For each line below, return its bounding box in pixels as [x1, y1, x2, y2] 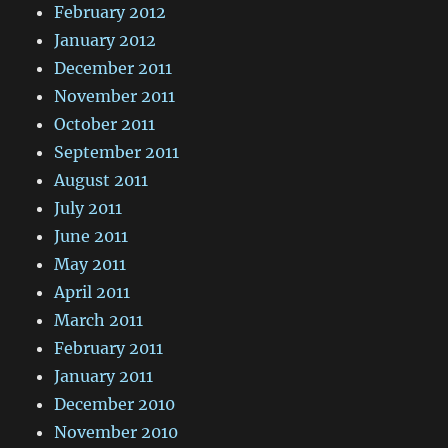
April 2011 [54, 282, 131, 303]
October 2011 [54, 114, 156, 135]
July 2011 [54, 198, 123, 219]
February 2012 [54, 2, 167, 23]
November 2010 [54, 422, 179, 443]
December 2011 [54, 58, 173, 79]
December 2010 [54, 394, 176, 415]
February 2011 [54, 338, 164, 359]
